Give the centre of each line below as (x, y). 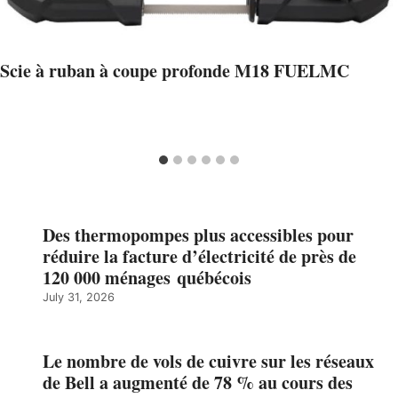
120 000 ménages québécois (147, 278)
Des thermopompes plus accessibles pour (198, 235)
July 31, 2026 (79, 298)
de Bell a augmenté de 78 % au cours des (198, 383)
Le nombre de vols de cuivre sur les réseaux (208, 362)
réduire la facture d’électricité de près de (199, 257)
